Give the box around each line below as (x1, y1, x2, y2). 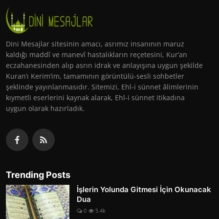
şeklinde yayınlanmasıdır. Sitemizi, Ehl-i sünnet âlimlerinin (6, 82, 198, 91)
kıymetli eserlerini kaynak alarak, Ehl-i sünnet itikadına (6, 92, 185, 102)
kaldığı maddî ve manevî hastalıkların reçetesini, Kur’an (6, 49, 187, 59)
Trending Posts (6, 169, 70, 180)
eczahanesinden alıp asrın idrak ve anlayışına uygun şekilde (6, 60, 203, 70)
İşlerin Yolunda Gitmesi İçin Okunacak (77, 184, 211, 194)
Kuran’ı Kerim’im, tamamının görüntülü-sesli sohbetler (6, 71, 184, 81)
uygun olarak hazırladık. (6, 103, 85, 113)
